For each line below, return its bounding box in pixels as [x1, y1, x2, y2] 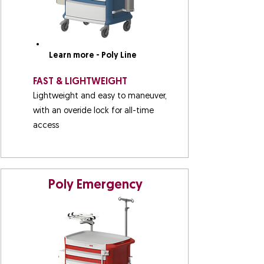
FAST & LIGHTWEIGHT [32, 77, 127, 87]
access [32, 121, 59, 130]
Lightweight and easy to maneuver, [32, 92, 167, 101]
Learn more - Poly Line [48, 51, 137, 60]
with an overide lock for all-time [32, 107, 154, 115]
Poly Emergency [48, 179, 143, 192]
